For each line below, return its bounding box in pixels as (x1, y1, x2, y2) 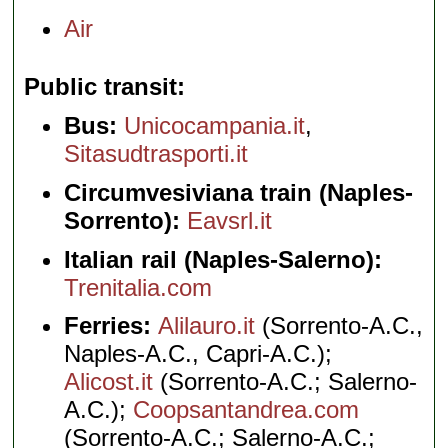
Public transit (24, 73, 178, 101)
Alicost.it (64, 368, 154, 396)
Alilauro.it (158, 312, 256, 340)
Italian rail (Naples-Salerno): (64, 245, 383, 273)
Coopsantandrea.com (133, 396, 360, 424)
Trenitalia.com (64, 273, 213, 301)
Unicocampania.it (124, 112, 306, 140)
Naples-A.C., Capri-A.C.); (64, 340, 333, 368)
